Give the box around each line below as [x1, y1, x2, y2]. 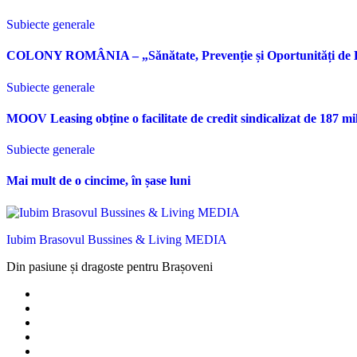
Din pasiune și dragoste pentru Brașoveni [6, 259, 213, 273]
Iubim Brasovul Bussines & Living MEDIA [6, 232, 227, 246]
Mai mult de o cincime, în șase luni [6, 174, 190, 188]
